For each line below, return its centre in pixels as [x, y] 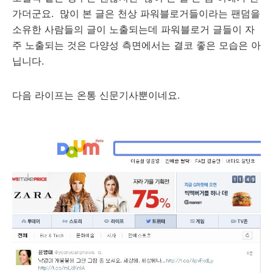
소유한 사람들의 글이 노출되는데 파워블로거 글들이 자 [133, 29]
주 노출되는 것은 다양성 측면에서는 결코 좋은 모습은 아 [136, 45]
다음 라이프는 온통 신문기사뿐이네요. [97, 95]
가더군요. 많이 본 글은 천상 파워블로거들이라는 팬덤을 [136, 13]
